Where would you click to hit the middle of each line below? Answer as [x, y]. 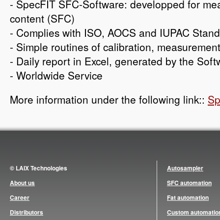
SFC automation [189, 183]
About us [22, 183]
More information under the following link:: [109, 99]
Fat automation [188, 197]
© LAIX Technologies [39, 168]
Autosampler [185, 168]
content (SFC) [42, 18]
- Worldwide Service [56, 75]
